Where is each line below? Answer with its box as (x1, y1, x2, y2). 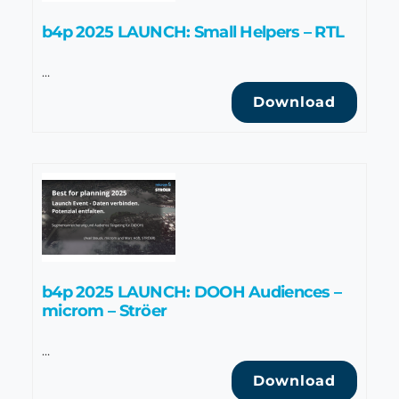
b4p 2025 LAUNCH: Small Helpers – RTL (42, 21, 345, 42)
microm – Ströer (42, 300, 167, 321)
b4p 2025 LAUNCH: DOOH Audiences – (42, 281, 342, 302)
